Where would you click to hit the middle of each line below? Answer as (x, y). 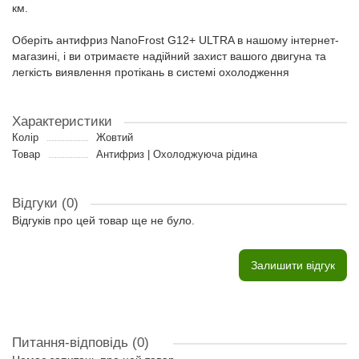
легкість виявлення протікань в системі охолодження (151, 72)
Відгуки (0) (45, 203)
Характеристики (62, 121)
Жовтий (114, 137)
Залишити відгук (293, 265)
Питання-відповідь (72, 343)
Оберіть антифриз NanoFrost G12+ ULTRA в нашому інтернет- (175, 40)
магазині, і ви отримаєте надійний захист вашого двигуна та (169, 56)
